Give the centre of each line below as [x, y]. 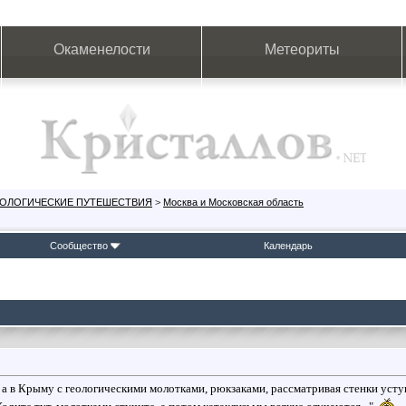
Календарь [288, 246]
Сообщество [78, 246]
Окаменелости [101, 49]
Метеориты [302, 49]
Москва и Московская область [233, 202]
